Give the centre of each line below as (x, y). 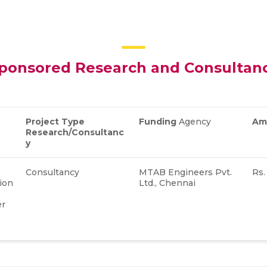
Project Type (55, 121)
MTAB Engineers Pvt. (185, 172)
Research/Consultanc (75, 132)
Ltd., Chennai (168, 183)
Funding (158, 121)
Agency (196, 121)
